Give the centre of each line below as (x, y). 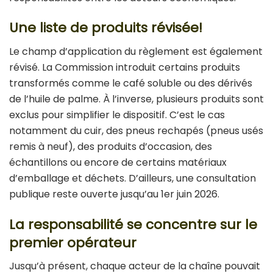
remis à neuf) (41, 147)
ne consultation (219, 178)
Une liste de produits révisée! (106, 28)
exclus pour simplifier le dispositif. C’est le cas (117, 115)
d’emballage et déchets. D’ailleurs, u (95, 178)
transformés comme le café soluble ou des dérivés (131, 83)
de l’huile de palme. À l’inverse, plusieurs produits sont (136, 99)
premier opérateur (73, 243)
